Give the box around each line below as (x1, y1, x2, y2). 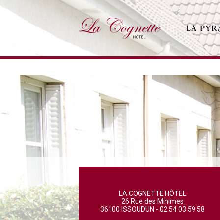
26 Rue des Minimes (121, 197, 184, 205)
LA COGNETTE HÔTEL (118, 190, 186, 197)
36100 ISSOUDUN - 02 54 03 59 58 (100, 205, 205, 213)
